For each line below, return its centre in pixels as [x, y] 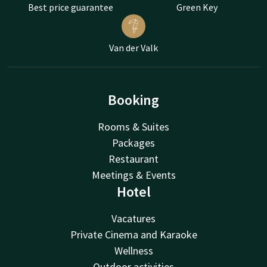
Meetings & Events [133, 175]
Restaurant [133, 159]
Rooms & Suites [133, 126]
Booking [133, 100]
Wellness [133, 250]
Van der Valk [133, 47]
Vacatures [133, 218]
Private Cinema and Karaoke [133, 234]
